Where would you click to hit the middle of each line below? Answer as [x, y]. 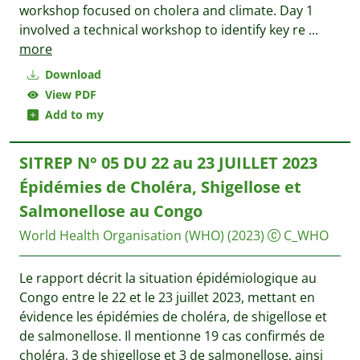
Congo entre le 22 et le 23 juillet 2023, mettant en [167, 297]
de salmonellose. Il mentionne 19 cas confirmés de [172, 336]
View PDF [67, 94]
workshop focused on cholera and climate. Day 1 [166, 10]
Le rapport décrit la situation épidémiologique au [168, 278]
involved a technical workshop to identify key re [164, 30]
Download [72, 74]
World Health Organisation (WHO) [122, 235]
